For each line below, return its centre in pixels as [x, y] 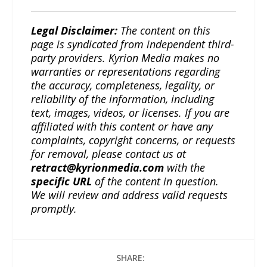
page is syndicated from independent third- [133, 44]
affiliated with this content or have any [122, 127]
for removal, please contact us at [109, 154]
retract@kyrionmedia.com [98, 168]
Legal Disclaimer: [74, 31]
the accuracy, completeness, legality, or [123, 86]
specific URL [62, 181]
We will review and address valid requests [130, 195]
